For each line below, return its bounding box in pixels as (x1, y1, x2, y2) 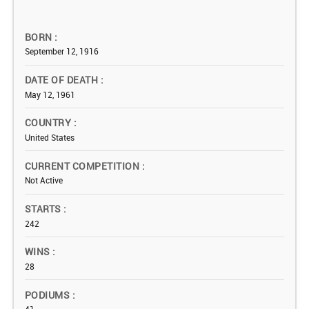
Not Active (25, 175, 63, 186)
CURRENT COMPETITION (25, 159, 142, 172)
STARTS (25, 202, 64, 216)
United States (25, 131, 74, 143)
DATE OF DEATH (25, 72, 101, 86)
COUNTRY (25, 116, 74, 130)
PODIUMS (25, 288, 72, 301)
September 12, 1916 (25, 46, 99, 57)
